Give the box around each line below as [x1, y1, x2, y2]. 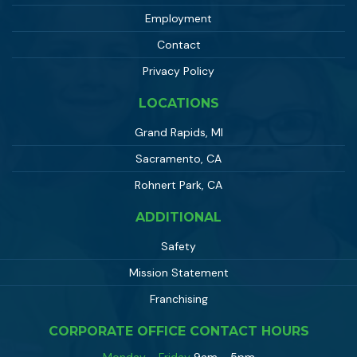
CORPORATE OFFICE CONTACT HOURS [48, 323, 309, 339]
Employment [145, 10, 212, 25]
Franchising [149, 291, 208, 306]
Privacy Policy [143, 63, 214, 78]
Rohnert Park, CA [135, 177, 222, 192]
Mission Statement [128, 265, 229, 280]
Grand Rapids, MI [134, 124, 223, 139]
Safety [161, 238, 196, 253]
